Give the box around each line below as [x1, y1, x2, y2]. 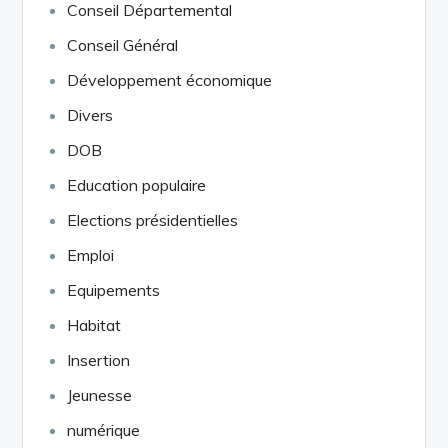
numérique [67, 419, 141, 440]
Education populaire [67, 174, 207, 195]
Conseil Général [67, 34, 179, 55]
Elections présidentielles [67, 209, 239, 230]
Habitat [67, 314, 122, 335]
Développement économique [67, 69, 273, 90]
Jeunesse [67, 384, 133, 405]
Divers [67, 104, 114, 125]
